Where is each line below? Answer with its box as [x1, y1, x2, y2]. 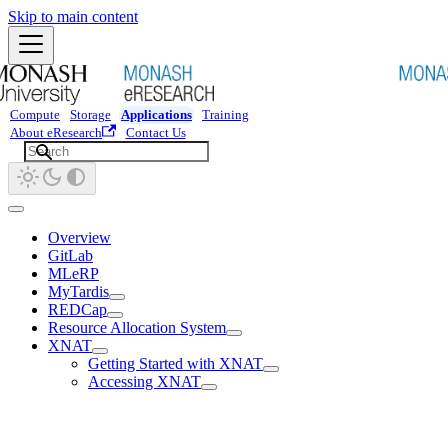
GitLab [48, 247, 93, 264]
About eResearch [10, 126, 102, 140]
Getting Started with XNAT [88, 355, 263, 372]
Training [202, 108, 249, 122]
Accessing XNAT [88, 373, 201, 390]
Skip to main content [8, 8, 138, 25]
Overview [48, 229, 111, 246]
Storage [70, 108, 111, 122]
